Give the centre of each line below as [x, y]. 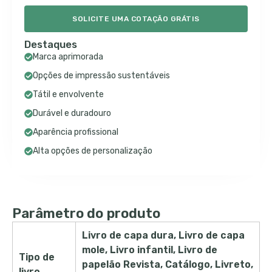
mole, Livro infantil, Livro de [150, 250]
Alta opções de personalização [93, 151]
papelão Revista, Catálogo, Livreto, [168, 264]
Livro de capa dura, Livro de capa [163, 235]
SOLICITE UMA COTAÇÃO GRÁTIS [136, 19]
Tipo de [37, 257]
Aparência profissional [76, 132]
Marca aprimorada [68, 57]
